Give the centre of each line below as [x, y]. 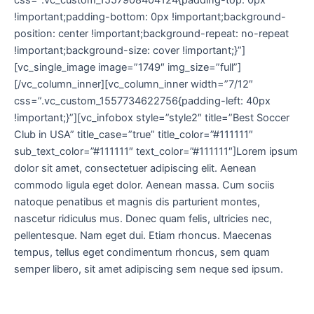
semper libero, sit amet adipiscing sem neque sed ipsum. [149, 269]
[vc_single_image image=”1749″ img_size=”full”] [128, 67]
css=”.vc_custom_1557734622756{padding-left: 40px [142, 101]
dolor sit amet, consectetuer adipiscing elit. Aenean [135, 168]
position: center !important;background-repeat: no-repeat [151, 34]
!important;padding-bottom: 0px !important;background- [150, 17]
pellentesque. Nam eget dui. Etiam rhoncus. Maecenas [143, 235]
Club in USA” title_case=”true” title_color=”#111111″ [134, 135]
